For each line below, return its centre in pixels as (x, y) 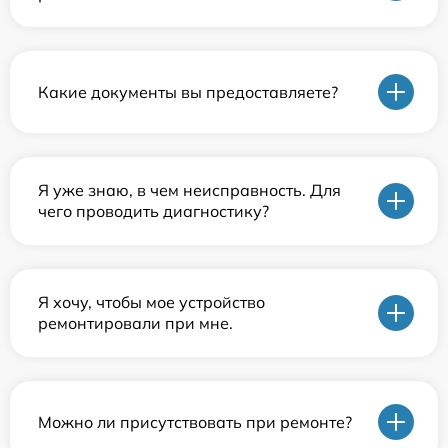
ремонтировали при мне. (135, 323)
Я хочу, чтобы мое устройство (151, 302)
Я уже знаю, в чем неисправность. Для (189, 190)
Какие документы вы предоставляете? (188, 91)
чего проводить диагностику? (153, 211)
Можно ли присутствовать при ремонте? (195, 421)
